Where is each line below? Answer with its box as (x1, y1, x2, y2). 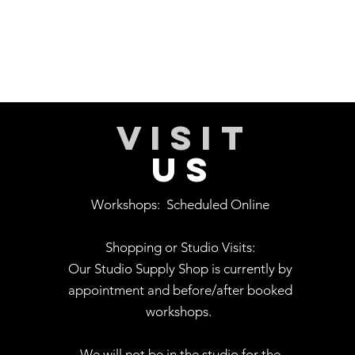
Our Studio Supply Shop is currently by (67, 260, 292, 277)
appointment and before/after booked (67, 281, 292, 298)
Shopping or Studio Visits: (105, 239, 255, 255)
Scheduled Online (166, 196, 269, 212)
